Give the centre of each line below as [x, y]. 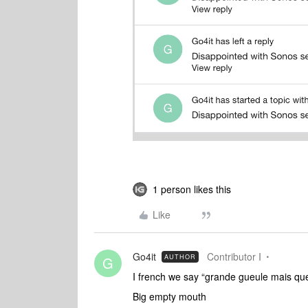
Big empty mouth [171, 296]
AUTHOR [180, 256]
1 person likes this [192, 189]
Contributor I [234, 256]
